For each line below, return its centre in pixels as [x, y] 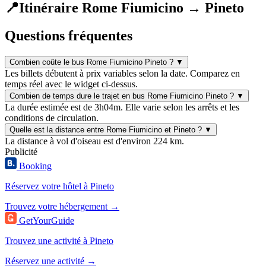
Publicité [21, 151]
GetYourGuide [47, 220]
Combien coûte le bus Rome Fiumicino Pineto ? [91, 62]
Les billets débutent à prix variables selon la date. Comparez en [122, 73]
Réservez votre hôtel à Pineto [59, 186]
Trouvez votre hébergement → [62, 206]
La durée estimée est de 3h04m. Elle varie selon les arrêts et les [122, 107]
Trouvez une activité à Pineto [59, 240]
